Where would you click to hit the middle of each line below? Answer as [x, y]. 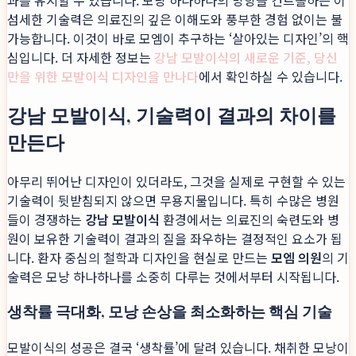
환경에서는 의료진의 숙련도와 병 [250, 220]
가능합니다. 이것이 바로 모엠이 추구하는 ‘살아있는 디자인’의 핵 [178, 39]
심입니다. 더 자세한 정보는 [81, 58]
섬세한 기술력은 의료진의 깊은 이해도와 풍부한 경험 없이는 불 [175, 19]
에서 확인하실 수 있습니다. [271, 77]
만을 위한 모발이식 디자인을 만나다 [103, 77]
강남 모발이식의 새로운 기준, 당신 [246, 58]
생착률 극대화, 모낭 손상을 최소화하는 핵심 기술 [170, 311]
